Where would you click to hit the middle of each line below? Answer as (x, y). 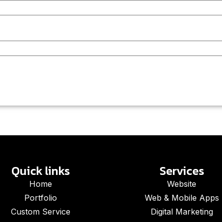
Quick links (40, 171)
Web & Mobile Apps (182, 198)
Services (182, 171)
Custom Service (40, 212)
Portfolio (40, 198)
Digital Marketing (182, 212)
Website (182, 184)
